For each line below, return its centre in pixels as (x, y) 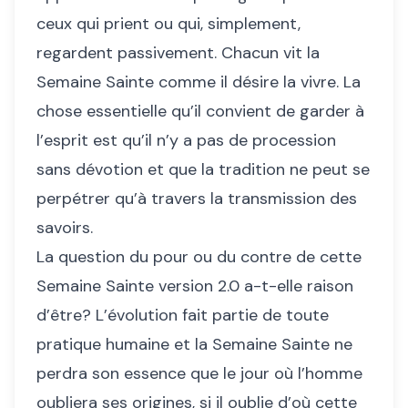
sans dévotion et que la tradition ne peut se (203, 170)
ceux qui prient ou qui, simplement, (168, 24)
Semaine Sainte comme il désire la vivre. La (199, 82)
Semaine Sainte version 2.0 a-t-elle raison (195, 286)
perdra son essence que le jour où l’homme (199, 374)
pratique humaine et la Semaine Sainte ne (194, 345)
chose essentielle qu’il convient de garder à (200, 112)
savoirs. (65, 228)
